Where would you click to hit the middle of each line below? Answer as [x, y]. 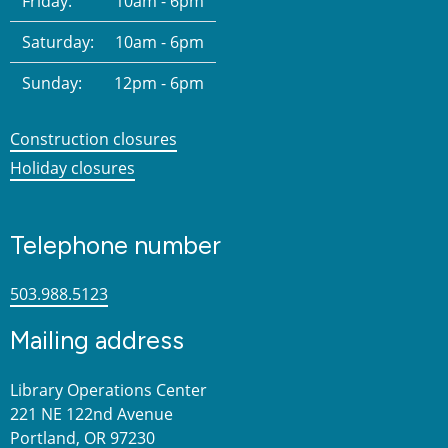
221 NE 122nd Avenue [93, 413]
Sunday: [52, 82]
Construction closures [93, 138]
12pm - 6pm [159, 82]
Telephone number [115, 244]
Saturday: [58, 41]
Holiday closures [72, 167]
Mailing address [97, 340]
